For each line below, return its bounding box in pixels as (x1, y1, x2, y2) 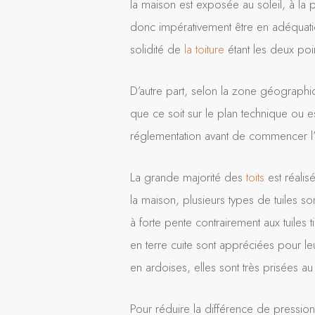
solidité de (130, 41, 184, 58)
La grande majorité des (130, 169, 246, 186)
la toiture (184, 41, 224, 58)
